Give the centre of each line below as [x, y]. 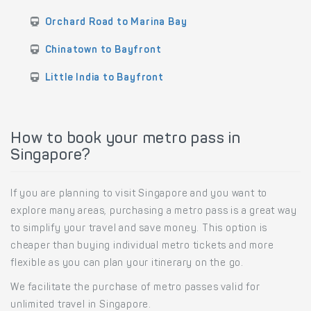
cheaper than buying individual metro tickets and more [142, 247]
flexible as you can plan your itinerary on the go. [127, 264]
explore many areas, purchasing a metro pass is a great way [154, 212]
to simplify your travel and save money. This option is [139, 229]
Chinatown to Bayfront [103, 51]
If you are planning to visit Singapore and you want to [139, 195]
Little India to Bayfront [104, 79]
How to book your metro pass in [126, 140]
